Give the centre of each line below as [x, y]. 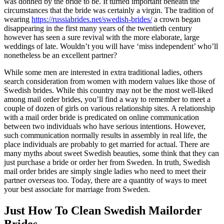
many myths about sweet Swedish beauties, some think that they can [111, 153]
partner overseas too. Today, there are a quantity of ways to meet [105, 180]
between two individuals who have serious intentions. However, [105, 126]
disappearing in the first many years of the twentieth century [98, 28]
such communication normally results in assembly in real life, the [105, 135]
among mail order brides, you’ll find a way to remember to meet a [107, 99]
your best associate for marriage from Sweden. [77, 189]
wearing [18, 19]
